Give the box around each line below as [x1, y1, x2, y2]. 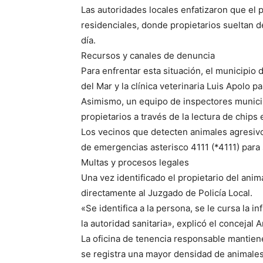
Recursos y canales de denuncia [81, 50, 215, 61]
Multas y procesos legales [81, 157, 189, 168]
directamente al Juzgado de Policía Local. [81, 187, 252, 198]
